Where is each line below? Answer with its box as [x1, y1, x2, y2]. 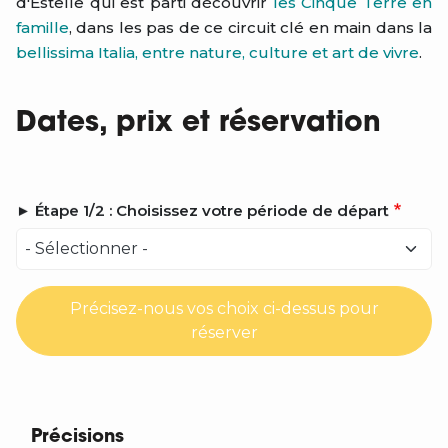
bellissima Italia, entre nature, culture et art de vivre [16, 43, 419, 62]
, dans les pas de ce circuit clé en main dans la [69, 18, 432, 37]
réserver [190, 323, 258, 342]
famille [16, 18, 69, 37]
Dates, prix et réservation [16, 110, 381, 138]
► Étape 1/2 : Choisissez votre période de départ [15, 200, 390, 221]
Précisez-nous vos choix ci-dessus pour [69, 299, 379, 318]
